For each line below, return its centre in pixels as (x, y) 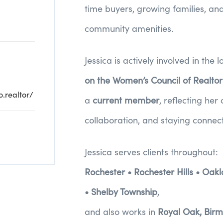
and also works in (121, 212)
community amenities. (129, 28)
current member (126, 100)
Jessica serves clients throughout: (151, 152)
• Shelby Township (121, 192)
